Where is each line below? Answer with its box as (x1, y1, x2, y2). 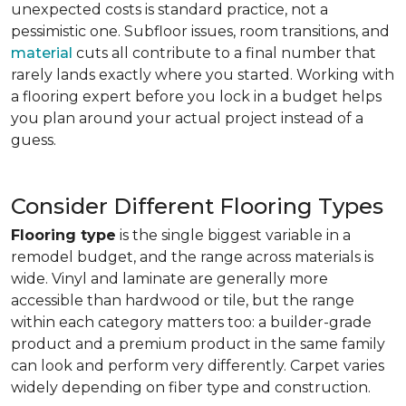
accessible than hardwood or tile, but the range (11, 292, 354, 309)
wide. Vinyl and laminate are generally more (11, 270, 328, 287)
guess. (11, 131, 56, 149)
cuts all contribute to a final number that (72, 44, 376, 62)
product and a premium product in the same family (11, 335, 385, 353)
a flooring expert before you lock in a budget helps (11, 88, 382, 105)
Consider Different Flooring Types (11, 193, 383, 219)
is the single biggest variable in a (116, 227, 351, 244)
